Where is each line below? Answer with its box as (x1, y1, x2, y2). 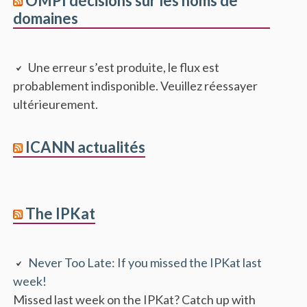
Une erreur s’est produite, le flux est (28, 59, 220, 75)
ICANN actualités (25, 137, 146, 156)
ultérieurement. (13, 96, 99, 112)
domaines (13, 8, 79, 27)
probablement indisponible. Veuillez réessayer (13, 77, 258, 93)
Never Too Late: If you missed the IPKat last (28, 254, 262, 270)
